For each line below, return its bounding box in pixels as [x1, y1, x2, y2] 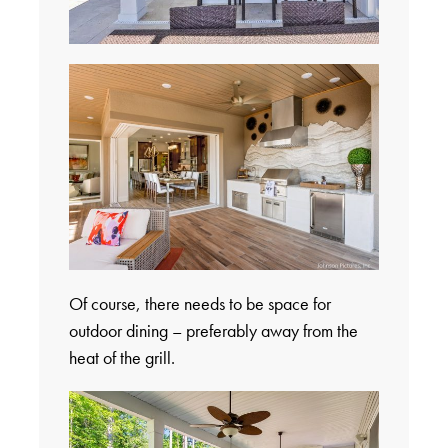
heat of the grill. [68, 346, 175, 370]
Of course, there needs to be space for [68, 292, 331, 316]
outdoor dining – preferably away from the [68, 319, 358, 343]
